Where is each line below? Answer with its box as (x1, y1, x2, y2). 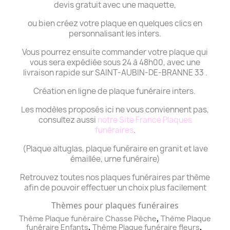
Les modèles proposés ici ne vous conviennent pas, (21, 104, 209, 115)
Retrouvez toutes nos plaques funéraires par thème (20, 171, 210, 183)
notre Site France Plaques (97, 114, 192, 125)
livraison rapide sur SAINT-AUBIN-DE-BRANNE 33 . (23, 67, 207, 78)
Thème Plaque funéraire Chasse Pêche (19, 213, 157, 223)
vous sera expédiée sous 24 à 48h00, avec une (30, 56, 200, 68)
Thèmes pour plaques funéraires (51, 199, 179, 211)
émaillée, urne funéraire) (70, 153, 160, 164)
